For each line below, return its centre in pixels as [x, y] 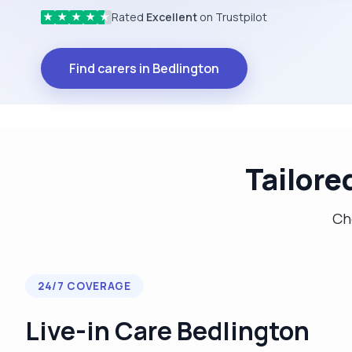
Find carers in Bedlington [144, 68]
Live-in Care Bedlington [167, 330]
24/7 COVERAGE [84, 286]
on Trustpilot [232, 16]
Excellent [172, 16]
